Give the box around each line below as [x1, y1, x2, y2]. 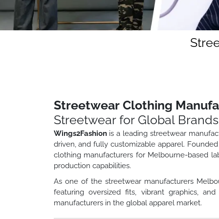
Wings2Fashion [53, 129, 107, 138]
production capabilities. [53, 161, 131, 170]
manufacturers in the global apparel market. [53, 198, 202, 207]
